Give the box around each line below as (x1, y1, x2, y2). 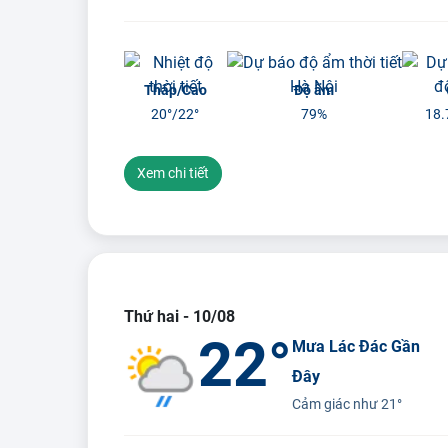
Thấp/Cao (143, 82, 207, 98)
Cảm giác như (292, 396, 382, 412)
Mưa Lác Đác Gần (292, 337, 421, 356)
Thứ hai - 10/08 (124, 307, 235, 326)
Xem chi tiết (137, 165, 209, 181)
